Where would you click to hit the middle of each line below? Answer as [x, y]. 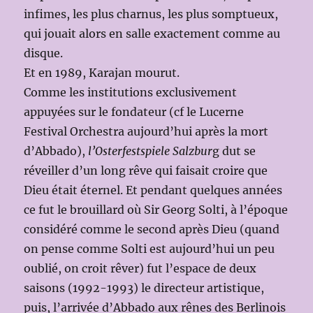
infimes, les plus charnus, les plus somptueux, [151, 14]
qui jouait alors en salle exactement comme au [152, 33]
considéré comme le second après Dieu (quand [152, 229]
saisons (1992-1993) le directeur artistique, [144, 287]
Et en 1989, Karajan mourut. [102, 72]
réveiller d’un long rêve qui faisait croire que [146, 170]
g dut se [234, 151]
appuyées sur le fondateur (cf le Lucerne [134, 111]
